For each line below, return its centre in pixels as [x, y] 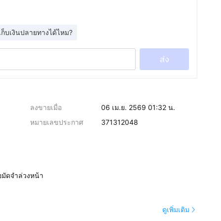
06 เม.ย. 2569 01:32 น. [138, 107]
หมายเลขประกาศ [57, 122]
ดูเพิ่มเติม [176, 209]
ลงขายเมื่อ [46, 107]
